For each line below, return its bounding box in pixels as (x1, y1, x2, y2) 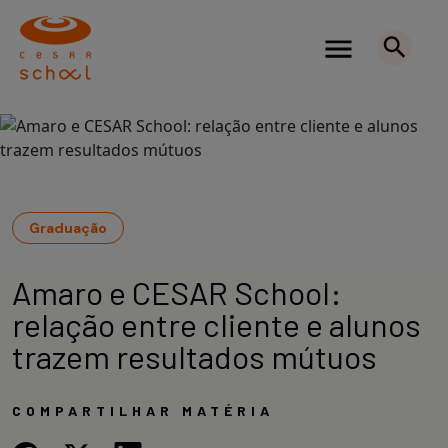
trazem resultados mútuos (12, 337, 377, 375)
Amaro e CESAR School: (12, 273, 342, 311)
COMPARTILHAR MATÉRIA (12, 402, 274, 419)
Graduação (29, 219, 107, 237)
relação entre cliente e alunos (12, 305, 421, 343)
